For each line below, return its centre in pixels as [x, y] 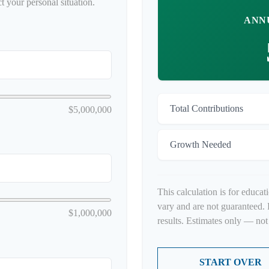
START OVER [231, 262]
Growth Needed [201, 144]
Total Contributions [207, 108]
